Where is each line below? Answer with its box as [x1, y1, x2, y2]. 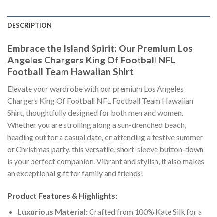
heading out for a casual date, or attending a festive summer [7, 132, 203, 142]
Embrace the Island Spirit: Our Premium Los [7, 43, 193, 54]
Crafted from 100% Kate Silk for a [87, 206, 202, 216]
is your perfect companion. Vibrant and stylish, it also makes [7, 156, 204, 166]
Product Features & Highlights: [7, 190, 117, 200]
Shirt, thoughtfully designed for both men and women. [7, 108, 183, 118]
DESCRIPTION [7, 21, 52, 30]
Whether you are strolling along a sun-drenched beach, [7, 120, 186, 130]
